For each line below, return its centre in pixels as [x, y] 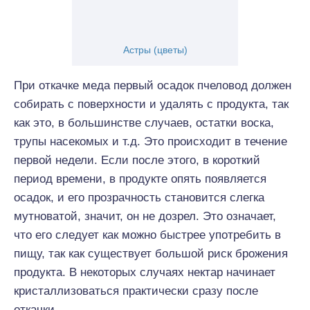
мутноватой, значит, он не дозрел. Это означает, [145, 216]
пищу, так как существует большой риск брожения [151, 254]
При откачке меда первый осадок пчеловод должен [153, 85]
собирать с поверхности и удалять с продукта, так [151, 104]
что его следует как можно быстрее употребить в [147, 235]
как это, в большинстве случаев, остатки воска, [144, 123]
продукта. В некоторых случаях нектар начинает [145, 272]
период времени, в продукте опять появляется [140, 179]
